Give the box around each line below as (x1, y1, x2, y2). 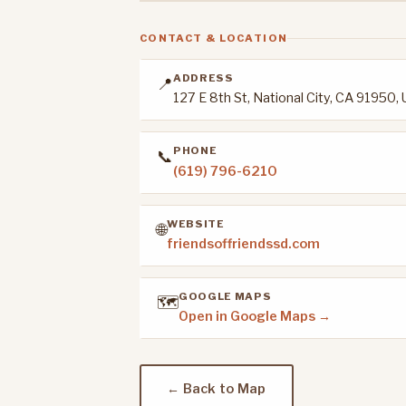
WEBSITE (167, 217, 225, 230)
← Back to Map (167, 381, 266, 398)
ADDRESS (173, 71, 234, 84)
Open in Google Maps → (179, 308, 331, 325)
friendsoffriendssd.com (167, 236, 320, 253)
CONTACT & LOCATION (140, 32, 288, 45)
